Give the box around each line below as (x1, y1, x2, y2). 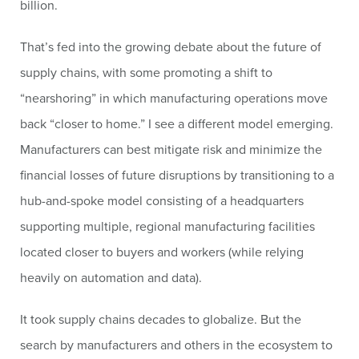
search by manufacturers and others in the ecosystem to (20, 336, 333, 353)
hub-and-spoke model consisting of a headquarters (20, 192, 304, 209)
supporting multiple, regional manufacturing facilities (20, 217, 315, 235)
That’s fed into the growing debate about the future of (20, 38, 321, 55)
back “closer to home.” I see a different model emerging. (20, 115, 333, 132)
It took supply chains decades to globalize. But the (20, 310, 301, 328)
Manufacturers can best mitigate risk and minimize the (20, 140, 322, 158)
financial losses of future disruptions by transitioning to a (20, 166, 334, 184)
